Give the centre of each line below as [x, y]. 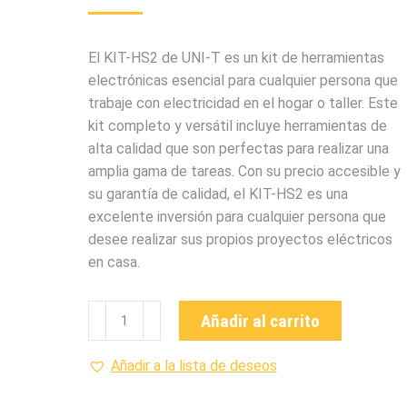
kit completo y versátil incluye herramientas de [237, 126]
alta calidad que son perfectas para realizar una [238, 149]
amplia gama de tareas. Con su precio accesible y [244, 171]
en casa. [114, 262]
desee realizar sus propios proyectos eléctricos [240, 239]
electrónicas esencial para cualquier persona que [243, 80]
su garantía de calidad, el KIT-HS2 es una [218, 194]
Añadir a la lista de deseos [194, 366]
